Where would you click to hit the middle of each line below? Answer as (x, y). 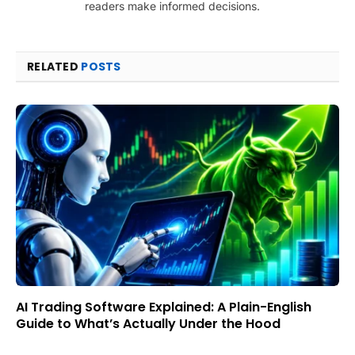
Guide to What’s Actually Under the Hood (148, 324)
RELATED (54, 66)
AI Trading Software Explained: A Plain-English (164, 307)
